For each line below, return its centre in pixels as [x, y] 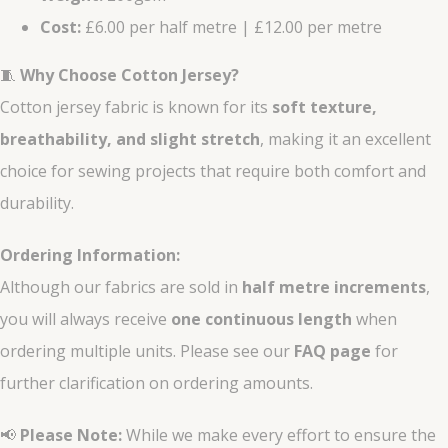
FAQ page [332, 351]
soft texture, [324, 107]
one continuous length [261, 319]
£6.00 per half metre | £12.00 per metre [231, 27]
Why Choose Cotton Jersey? [129, 75]
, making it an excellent [345, 139]
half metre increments [334, 287]
